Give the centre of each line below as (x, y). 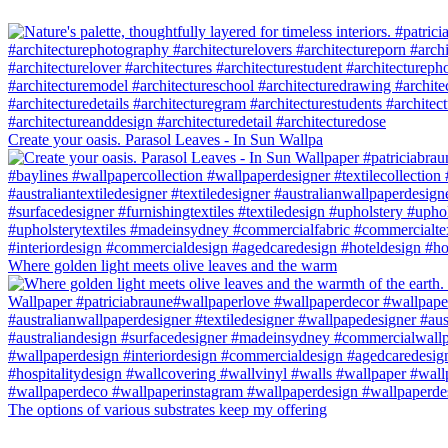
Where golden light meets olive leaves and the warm (172, 266)
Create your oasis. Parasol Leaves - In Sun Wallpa (165, 140)
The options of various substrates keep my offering (167, 410)
